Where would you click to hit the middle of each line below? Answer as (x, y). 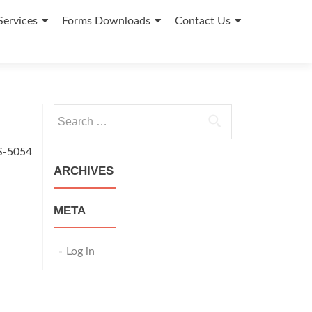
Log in (80, 251)
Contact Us (203, 21)
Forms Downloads (106, 21)
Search (70, 112)
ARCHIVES (84, 171)
